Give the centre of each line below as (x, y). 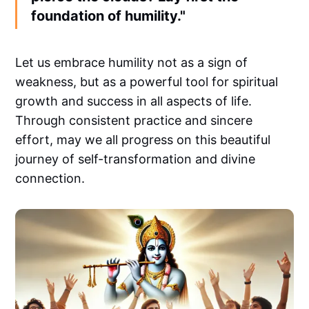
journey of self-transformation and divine (136, 159)
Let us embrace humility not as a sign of (132, 63)
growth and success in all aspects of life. (134, 101)
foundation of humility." (109, 16)
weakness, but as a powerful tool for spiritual (147, 82)
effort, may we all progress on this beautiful (143, 140)
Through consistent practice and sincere (134, 121)
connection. (50, 179)
